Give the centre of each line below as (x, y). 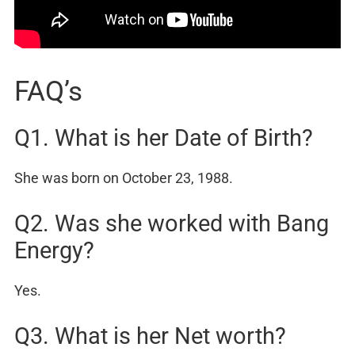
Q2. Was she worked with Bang (172, 224)
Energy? (54, 251)
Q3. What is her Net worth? (150, 336)
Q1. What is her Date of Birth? (164, 138)
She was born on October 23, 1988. (124, 178)
